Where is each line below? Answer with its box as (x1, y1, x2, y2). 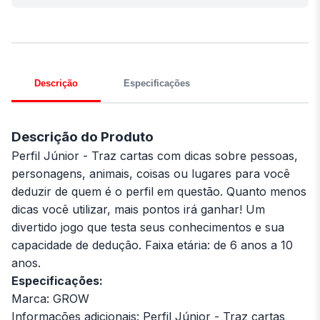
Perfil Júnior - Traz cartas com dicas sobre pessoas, (11, 149, 298, 164)
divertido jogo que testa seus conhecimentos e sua (11, 220, 284, 235)
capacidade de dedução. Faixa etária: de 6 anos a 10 (11, 238, 293, 253)
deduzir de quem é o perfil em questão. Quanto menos (11, 184, 306, 199)
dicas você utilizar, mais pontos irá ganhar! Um (11, 202, 265, 217)
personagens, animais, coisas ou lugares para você (11, 166, 290, 181)
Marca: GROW (11, 291, 89, 306)
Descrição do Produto (11, 129, 154, 146)
